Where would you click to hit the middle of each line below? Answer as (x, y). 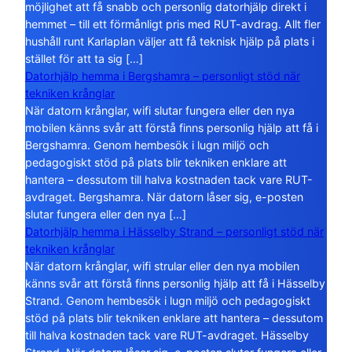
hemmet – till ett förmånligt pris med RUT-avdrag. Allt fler (173, 24)
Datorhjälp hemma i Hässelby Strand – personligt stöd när (174, 232)
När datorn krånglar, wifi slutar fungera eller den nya (160, 111)
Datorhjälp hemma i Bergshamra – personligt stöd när (163, 76)
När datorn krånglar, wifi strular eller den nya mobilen (162, 266)
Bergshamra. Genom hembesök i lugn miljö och (147, 145)
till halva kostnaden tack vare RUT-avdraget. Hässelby (167, 335)
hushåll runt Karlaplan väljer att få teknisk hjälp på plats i (170, 42)
